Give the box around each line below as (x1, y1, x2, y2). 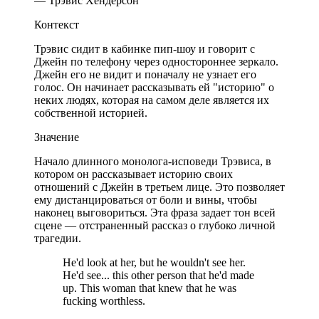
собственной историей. (34, 106, 147, 119)
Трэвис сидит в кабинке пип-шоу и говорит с (34, 42, 255, 55)
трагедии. (34, 231, 81, 244)
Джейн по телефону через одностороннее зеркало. (34, 55, 278, 68)
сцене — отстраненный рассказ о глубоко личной (34, 219, 276, 231)
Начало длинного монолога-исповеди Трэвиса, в (34, 155, 271, 167)
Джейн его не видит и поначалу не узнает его (34, 68, 256, 80)
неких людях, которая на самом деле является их (34, 93, 269, 106)
